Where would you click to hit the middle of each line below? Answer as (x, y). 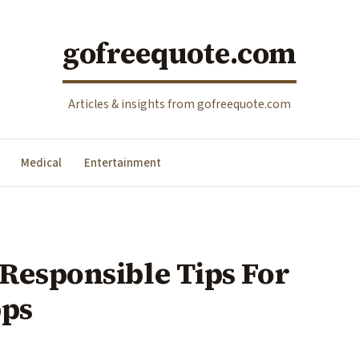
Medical (41, 163)
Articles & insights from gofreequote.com (179, 104)
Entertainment (123, 163)
